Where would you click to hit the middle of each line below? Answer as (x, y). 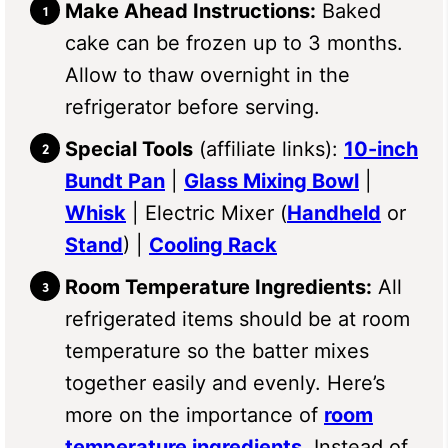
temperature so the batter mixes (217, 350)
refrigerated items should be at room (237, 318)
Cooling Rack (213, 244)
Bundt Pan (115, 180)
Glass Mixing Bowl (271, 180)
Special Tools (129, 148)
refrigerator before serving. (192, 106)
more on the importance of (194, 414)
